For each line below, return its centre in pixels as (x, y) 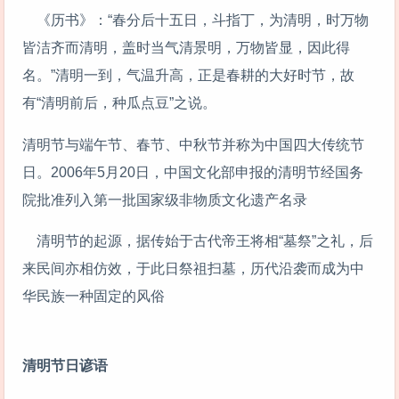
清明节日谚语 (65, 366)
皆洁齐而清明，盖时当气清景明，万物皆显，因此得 (186, 47)
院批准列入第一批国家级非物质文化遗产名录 (165, 199)
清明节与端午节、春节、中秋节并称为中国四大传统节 (193, 144)
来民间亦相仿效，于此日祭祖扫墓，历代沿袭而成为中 (193, 269)
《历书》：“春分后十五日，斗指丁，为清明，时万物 (195, 20)
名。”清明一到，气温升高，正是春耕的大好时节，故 (188, 75)
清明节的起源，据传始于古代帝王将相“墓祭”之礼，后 (198, 241)
